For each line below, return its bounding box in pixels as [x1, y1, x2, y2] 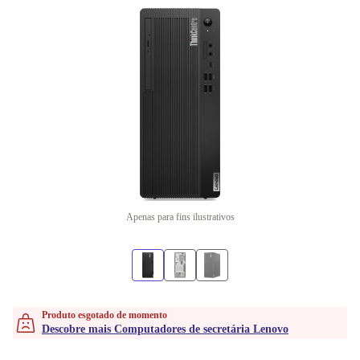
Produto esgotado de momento [42, 309, 167, 321]
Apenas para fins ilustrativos [125, 211, 235, 223]
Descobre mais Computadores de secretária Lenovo [42, 323, 288, 335]
